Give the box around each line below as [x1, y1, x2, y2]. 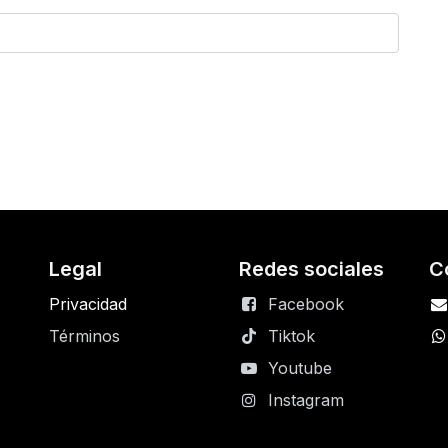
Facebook [267, 294, 344, 314]
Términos [49, 326, 120, 346]
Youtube [267, 358, 332, 378]
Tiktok [267, 326, 315, 346]
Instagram [267, 390, 344, 410]
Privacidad [49, 294, 127, 314]
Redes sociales [239, 257, 384, 281]
